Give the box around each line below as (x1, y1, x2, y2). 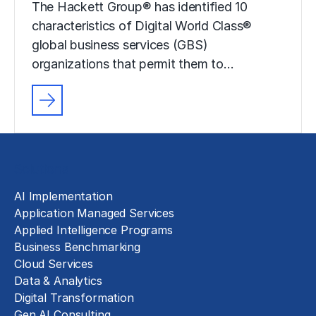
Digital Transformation (14, 290, 134, 305)
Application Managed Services (14, 205, 174, 220)
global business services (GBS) (32, 37, 208, 52)
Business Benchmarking (14, 239, 140, 254)
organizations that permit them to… (32, 56, 234, 71)
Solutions (14, 159, 69, 177)
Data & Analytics (14, 273, 102, 288)
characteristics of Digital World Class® (32, 18, 253, 33)
